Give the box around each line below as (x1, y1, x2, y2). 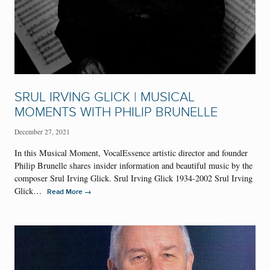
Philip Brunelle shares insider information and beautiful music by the (14, 159, 253, 171)
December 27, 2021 (14, 127, 70, 136)
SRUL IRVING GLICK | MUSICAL (14, 89, 195, 106)
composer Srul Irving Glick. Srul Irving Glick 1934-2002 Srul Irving (14, 172, 253, 184)
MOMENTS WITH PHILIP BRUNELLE (14, 104, 218, 121)
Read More (47, 187, 84, 196)
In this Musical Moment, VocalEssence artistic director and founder (14, 146, 248, 159)
